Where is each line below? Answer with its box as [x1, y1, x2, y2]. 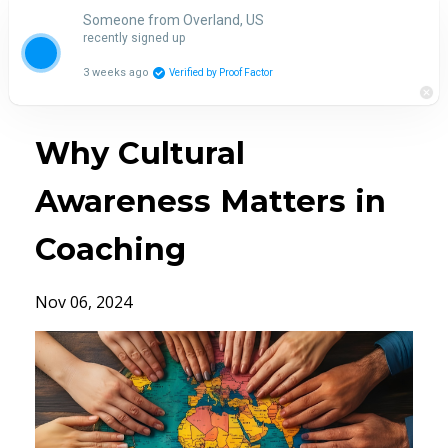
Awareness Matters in [35, 183, 386, 220]
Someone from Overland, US [82, 12, 264, 29]
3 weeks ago [82, 66, 149, 80]
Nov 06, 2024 [35, 291, 132, 313]
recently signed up [82, 31, 185, 46]
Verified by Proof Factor [168, 67, 273, 79]
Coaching [35, 231, 186, 268]
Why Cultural [35, 135, 245, 172]
